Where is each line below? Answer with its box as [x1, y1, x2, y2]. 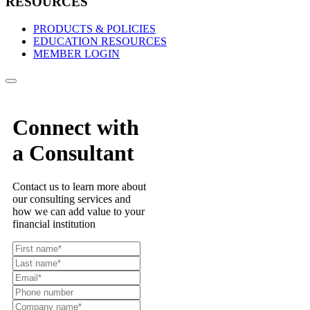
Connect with [12, 114, 139, 140]
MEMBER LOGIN [33, 47, 120, 60]
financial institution [12, 218, 95, 230]
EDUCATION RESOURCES [33, 35, 167, 47]
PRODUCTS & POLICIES [33, 22, 156, 35]
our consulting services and [12, 193, 131, 205]
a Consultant [12, 140, 134, 165]
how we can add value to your [12, 206, 145, 217]
